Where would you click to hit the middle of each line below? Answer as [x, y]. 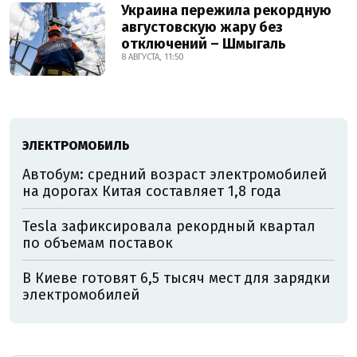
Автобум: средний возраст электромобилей [175, 175]
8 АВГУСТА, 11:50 [153, 57]
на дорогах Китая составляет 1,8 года [152, 191]
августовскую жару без [202, 27]
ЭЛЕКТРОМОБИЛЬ [76, 145]
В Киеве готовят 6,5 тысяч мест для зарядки [176, 278]
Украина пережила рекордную [226, 10]
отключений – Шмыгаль [204, 44]
